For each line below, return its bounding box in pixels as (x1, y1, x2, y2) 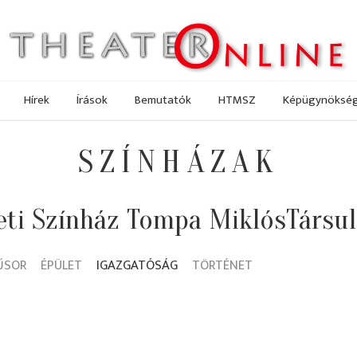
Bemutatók (135, 89, 191, 110)
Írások (76, 89, 108, 110)
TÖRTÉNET (192, 254, 253, 277)
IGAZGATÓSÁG (96, 254, 178, 277)
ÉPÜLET (41, 254, 82, 277)
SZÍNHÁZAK (78, 143, 279, 182)
